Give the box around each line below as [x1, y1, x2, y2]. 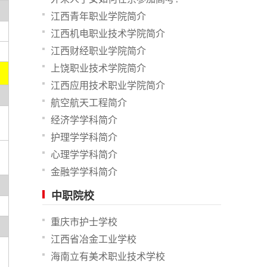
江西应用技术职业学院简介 [51, 80, 165, 91]
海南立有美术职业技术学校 [51, 252, 165, 262]
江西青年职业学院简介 [51, 11, 146, 21]
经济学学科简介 [51, 115, 117, 125]
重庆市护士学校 [51, 217, 117, 227]
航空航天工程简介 [51, 98, 127, 108]
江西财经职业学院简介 [51, 46, 146, 56]
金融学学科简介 [51, 167, 117, 177]
